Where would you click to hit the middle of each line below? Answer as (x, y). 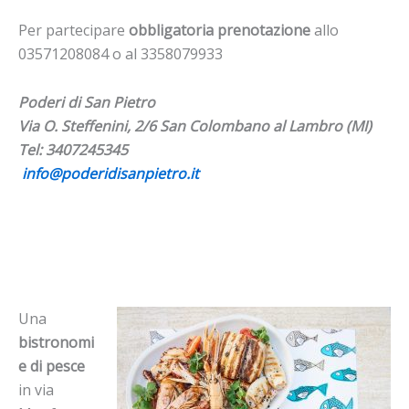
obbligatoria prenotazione (220, 30)
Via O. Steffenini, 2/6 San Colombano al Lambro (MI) (195, 126)
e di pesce (52, 367)
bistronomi (56, 343)
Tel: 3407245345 (73, 149)
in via (36, 390)
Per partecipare (73, 30)
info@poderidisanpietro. (106, 173)
